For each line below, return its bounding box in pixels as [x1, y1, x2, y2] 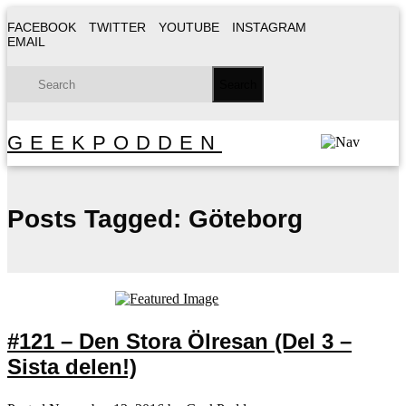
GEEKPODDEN [7, 131, 222, 154]
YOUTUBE [159, 20, 219, 34]
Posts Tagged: [7, 204, 181, 233]
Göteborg [181, 204, 303, 233]
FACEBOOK [7, 20, 76, 34]
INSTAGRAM [232, 20, 306, 34]
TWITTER [89, 20, 146, 34]
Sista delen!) [7, 353, 137, 379]
